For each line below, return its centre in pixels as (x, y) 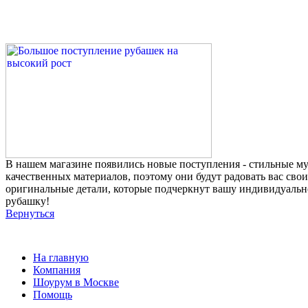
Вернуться (30, 213)
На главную (61, 257)
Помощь (53, 294)
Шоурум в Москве (76, 282)
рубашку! (27, 201)
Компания (57, 269)
